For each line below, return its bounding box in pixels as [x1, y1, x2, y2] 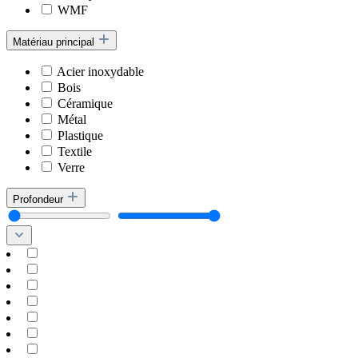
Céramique [58, 96, 113, 110]
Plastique [58, 128, 103, 142]
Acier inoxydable [57, 64, 144, 78]
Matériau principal [13, 35, 97, 48]
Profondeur [13, 193, 66, 205]
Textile [58, 144, 92, 158]
